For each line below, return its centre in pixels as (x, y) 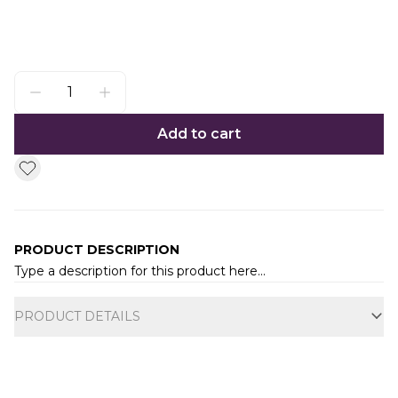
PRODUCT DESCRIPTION (97, 250)
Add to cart (199, 134)
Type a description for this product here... (140, 271)
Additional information (92, 291)
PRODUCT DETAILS (77, 316)
